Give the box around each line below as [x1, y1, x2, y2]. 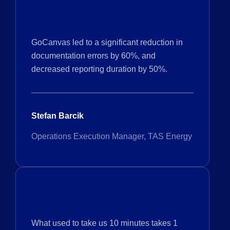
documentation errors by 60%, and [31, 51, 156, 60]
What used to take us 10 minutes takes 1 [31, 218, 178, 227]
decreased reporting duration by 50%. [31, 64, 167, 73]
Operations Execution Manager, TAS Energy [31, 131, 192, 141]
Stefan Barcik [31, 111, 84, 120]
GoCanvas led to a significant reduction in [31, 37, 183, 47]
